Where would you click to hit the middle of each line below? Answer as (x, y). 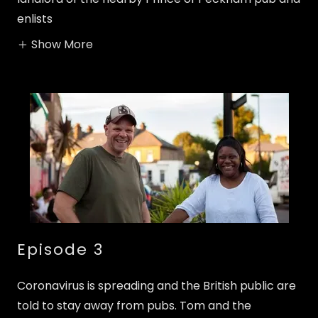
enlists (35, 19)
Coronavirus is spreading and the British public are (157, 286)
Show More (62, 45)
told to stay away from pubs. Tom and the (134, 306)
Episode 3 (60, 250)
